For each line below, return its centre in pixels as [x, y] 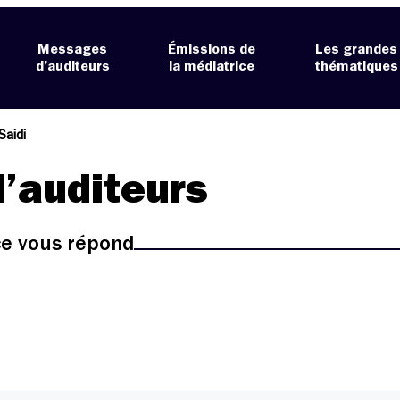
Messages [73, 50]
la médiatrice [212, 67]
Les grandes [357, 50]
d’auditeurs [72, 67]
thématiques [356, 67]
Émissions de [212, 50]
